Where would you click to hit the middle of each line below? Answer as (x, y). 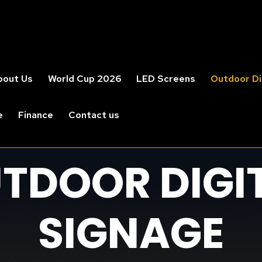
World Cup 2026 (85, 79)
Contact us (94, 115)
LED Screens (166, 79)
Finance (36, 115)
